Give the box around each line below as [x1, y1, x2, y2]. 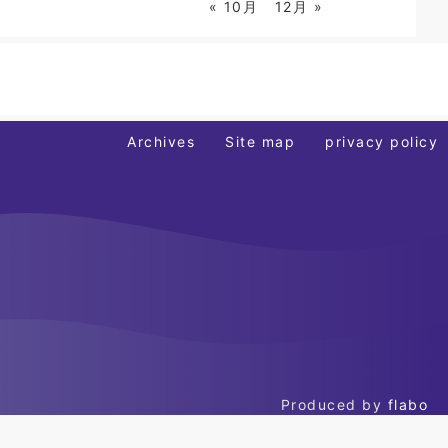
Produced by [280, 396, 388, 413]
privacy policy [325, 133, 438, 150]
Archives [127, 133, 195, 150]
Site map [225, 133, 295, 150]
